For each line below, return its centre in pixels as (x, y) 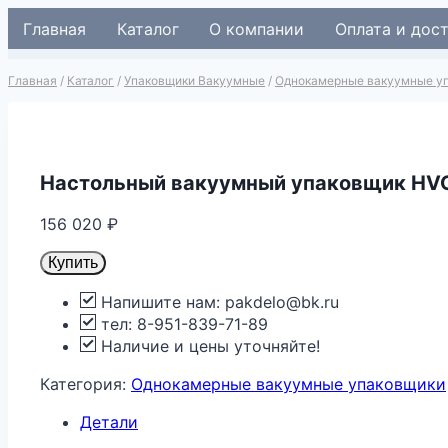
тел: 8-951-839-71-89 (182, 323)
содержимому (64, 62)
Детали (109, 421)
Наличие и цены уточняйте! (208, 345)
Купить (73, 262)
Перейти (41, 18)
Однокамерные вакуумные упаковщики (288, 383)
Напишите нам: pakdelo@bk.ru (217, 301)
